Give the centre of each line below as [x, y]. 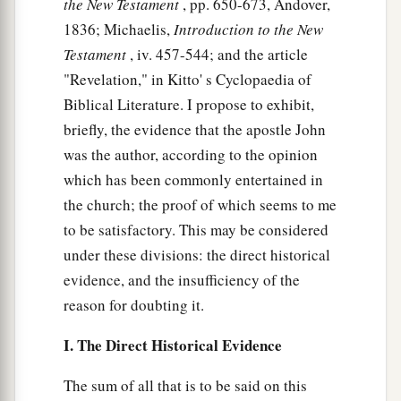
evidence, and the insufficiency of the [182, 280]
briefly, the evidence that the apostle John [195, 130]
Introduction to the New [248, 30]
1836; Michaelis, [119, 30]
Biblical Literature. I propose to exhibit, [189, 105]
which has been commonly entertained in [193, 180]
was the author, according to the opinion [191, 155]
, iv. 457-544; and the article [217, 55]
